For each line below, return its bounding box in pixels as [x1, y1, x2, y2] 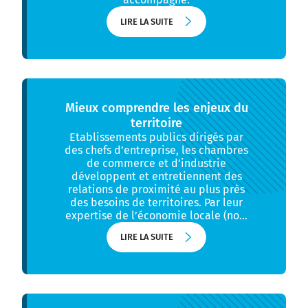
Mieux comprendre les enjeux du [65, 100, 248, 115]
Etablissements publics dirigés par [69, 130, 243, 144]
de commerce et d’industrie [87, 156, 226, 170]
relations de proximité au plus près [68, 182, 245, 196]
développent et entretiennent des [71, 169, 242, 183]
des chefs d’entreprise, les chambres [65, 143, 248, 157]
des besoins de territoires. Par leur [70, 195, 243, 209]
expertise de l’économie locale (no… [65, 208, 247, 222]
